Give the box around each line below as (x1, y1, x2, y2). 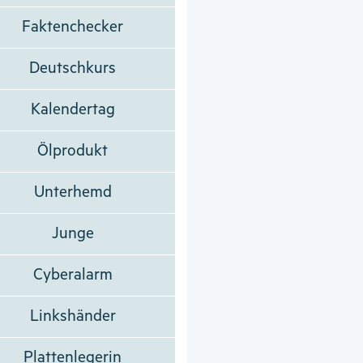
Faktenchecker (22, 17, 124, 36)
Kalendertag (30, 100, 115, 119)
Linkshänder (29, 306, 116, 326)
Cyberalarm (32, 265, 113, 284)
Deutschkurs (29, 58, 117, 78)
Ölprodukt (37, 141, 109, 160)
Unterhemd (33, 182, 112, 202)
